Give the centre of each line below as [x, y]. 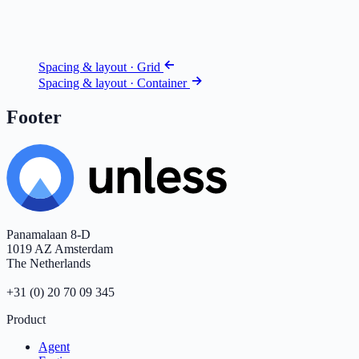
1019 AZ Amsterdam [60, 249]
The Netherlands [48, 264]
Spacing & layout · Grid [101, 67]
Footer [34, 117]
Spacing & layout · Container [114, 83]
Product [26, 320]
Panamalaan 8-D [48, 235]
